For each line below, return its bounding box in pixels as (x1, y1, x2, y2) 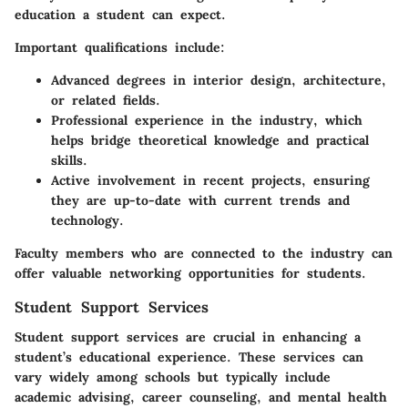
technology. (51, 212, 124, 229)
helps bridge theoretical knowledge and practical (51, 132, 369, 149)
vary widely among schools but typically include (15, 368, 331, 385)
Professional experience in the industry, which (51, 112, 362, 129)
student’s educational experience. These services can (15, 348, 363, 365)
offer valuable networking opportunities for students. (15, 265, 366, 282)
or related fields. (51, 92, 160, 109)
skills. (51, 152, 87, 169)
